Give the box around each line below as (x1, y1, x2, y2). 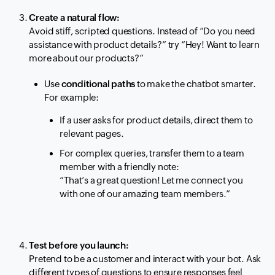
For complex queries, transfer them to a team (60, 148, 244, 159)
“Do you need (199, 26, 256, 37)
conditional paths (61, 79, 136, 90)
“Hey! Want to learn (180, 39, 260, 50)
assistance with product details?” (29, 39, 166, 50)
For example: (44, 92, 99, 103)
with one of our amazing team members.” (60, 188, 230, 199)
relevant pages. (60, 128, 124, 139)
